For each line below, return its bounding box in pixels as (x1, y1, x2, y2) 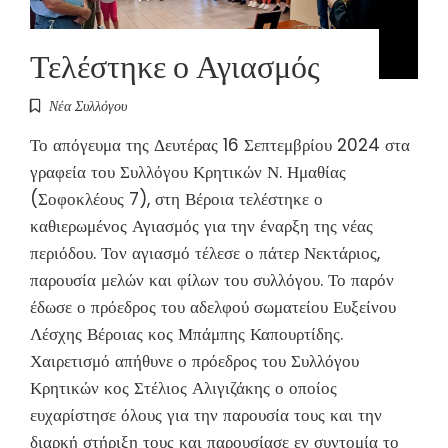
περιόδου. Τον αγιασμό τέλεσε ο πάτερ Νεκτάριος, (30, 240, 380, 265)
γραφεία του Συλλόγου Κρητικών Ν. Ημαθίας (30, 159, 346, 184)
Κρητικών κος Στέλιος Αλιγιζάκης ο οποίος (30, 375, 337, 400)
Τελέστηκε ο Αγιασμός (30, 39, 320, 87)
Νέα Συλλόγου (49, 95, 127, 116)
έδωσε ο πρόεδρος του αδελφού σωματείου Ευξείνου (30, 294, 396, 319)
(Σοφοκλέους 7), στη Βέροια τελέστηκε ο (30, 186, 323, 211)
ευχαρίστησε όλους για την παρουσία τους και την (30, 402, 382, 427)
